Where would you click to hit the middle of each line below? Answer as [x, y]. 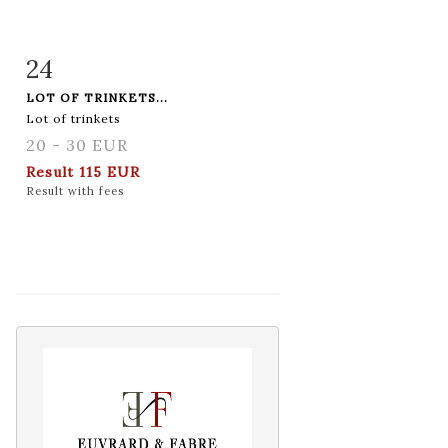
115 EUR [109, 171]
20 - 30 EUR [77, 144]
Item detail [89, 65]
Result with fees [75, 190]
